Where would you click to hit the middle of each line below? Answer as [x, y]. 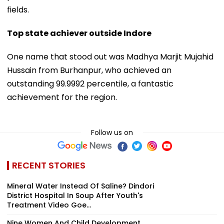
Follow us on [112, 132]
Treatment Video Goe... [49, 205]
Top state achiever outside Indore [79, 33]
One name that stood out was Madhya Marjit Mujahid [110, 56]
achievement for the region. [62, 97]
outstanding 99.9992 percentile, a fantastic [90, 83]
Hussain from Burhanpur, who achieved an [89, 70]
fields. [18, 9]
